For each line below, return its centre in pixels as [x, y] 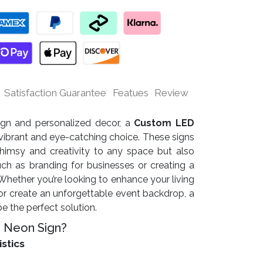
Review [171, 93]
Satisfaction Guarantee [55, 93]
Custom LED [164, 123]
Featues [130, 93]
